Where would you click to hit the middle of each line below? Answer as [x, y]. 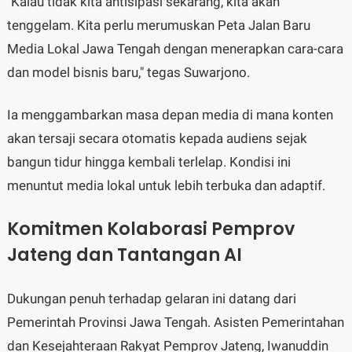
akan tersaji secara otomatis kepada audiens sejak [157, 138]
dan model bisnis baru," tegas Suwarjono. [128, 72]
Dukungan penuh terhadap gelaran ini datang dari [151, 298]
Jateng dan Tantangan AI [124, 254]
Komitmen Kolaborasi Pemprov [150, 228]
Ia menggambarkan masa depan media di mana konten [170, 114]
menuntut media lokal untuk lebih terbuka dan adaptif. [166, 185]
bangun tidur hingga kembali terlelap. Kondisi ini [148, 161]
